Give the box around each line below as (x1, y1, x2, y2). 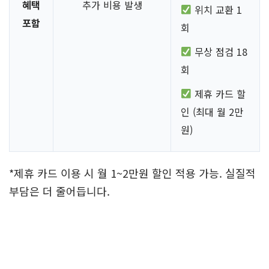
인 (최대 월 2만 (181, 104, 243, 119)
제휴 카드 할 (192, 86, 246, 101)
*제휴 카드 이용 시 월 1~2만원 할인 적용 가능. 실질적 (9, 165, 256, 181)
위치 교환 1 (192, 2, 243, 17)
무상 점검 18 (192, 44, 248, 59)
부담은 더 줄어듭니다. (9, 183, 110, 199)
